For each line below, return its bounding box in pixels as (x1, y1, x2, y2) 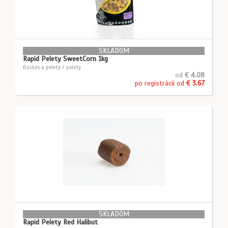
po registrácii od (135, 79, 186, 88)
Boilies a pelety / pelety (23, 64, 81, 71)
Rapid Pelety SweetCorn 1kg (23, 54, 108, 63)
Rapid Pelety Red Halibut (23, 218, 98, 226)
